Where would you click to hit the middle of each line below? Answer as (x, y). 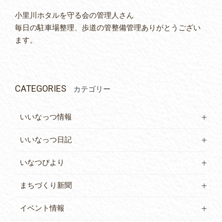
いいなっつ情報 (46, 117)
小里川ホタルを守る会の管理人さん (74, 15)
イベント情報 (42, 208)
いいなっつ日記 (46, 139)
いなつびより (42, 162)
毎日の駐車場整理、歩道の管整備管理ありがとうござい (108, 28)
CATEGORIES (42, 88)
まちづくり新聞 (46, 185)
